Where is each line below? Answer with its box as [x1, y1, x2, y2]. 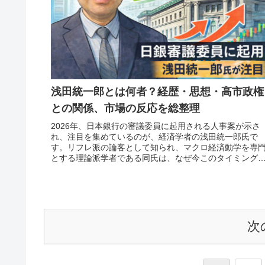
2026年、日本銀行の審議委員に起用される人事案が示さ [51, 121, 260, 131]
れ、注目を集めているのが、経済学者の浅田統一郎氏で [51, 132, 258, 142]
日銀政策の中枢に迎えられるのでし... [51, 164, 190, 174]
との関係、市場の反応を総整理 [51, 102, 200, 115]
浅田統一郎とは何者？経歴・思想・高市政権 [51, 86, 264, 98]
